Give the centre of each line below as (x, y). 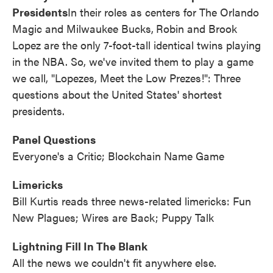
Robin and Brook (197, 28)
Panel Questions (54, 139)
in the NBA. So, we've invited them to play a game (133, 61)
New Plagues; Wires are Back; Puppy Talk (113, 217)
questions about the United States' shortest (117, 94)
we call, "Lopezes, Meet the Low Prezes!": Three (126, 78)
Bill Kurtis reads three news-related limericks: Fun (132, 201)
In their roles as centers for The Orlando (163, 12)
